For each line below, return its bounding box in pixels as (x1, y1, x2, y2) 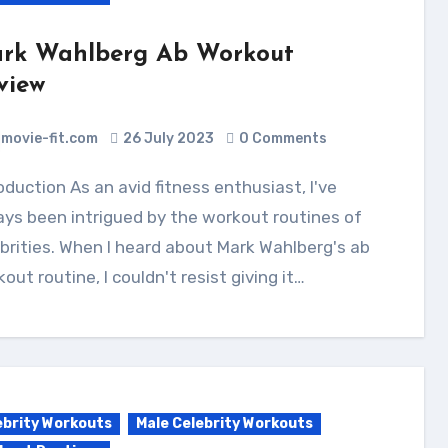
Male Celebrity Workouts (135, 415, 313, 432)
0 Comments (238, 130, 327, 147)
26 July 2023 (122, 130, 214, 147)
